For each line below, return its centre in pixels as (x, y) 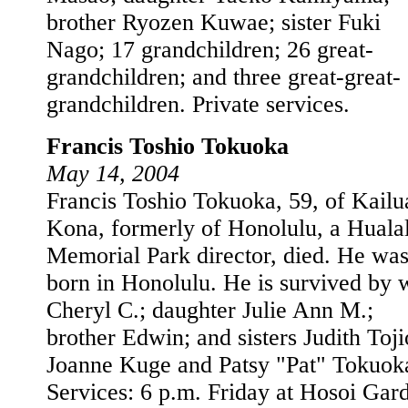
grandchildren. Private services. (198, 104)
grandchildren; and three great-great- (224, 77)
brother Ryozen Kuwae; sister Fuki (214, 22)
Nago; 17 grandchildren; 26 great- (210, 50)
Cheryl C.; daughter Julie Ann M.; (210, 310)
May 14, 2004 (113, 173)
